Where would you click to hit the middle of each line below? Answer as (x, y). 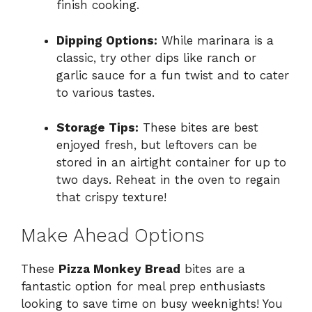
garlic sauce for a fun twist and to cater (173, 75)
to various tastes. (106, 92)
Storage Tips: (97, 128)
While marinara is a (216, 40)
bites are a (213, 268)
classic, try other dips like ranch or (156, 57)
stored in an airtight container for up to (171, 163)
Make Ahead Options (112, 235)
